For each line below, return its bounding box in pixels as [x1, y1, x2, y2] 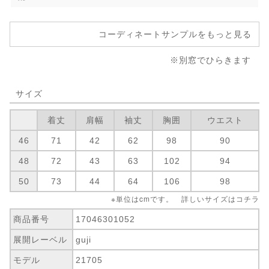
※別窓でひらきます [169, 55, 251, 65]
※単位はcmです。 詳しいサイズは [111, 193, 236, 204]
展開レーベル [13, 235, 68, 245]
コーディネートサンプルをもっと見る [98, 29, 252, 39]
